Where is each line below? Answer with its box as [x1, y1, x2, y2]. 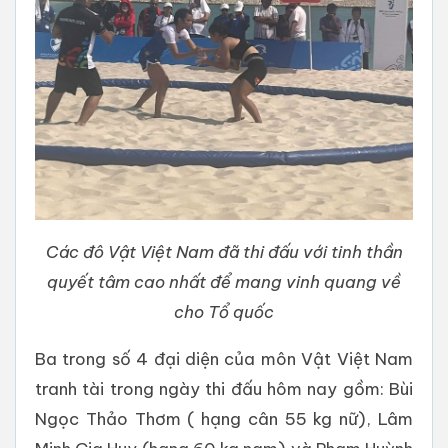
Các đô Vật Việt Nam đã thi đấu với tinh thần [45, 241, 403, 263]
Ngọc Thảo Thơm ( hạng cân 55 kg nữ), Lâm [35, 408, 413, 430]
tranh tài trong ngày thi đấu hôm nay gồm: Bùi [35, 378, 413, 400]
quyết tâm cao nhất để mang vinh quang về [47, 271, 401, 293]
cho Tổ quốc [174, 301, 274, 323]
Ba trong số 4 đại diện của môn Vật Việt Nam [35, 348, 413, 370]
